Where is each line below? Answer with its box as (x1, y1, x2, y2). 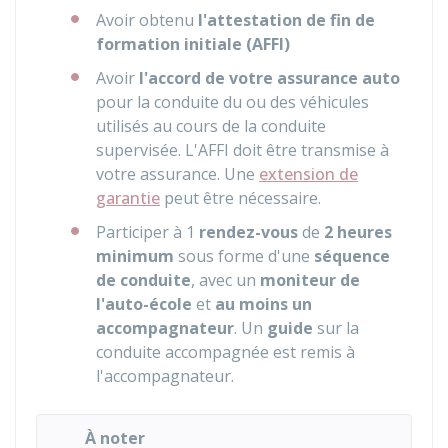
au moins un (215, 293, 312, 315)
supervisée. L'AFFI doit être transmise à (96, 139, 389, 161)
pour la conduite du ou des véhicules (96, 91, 369, 113)
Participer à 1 (96, 221, 199, 243)
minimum (96, 245, 174, 267)
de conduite (96, 269, 191, 291)
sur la (313, 317, 359, 339)
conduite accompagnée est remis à (96, 341, 355, 363)
